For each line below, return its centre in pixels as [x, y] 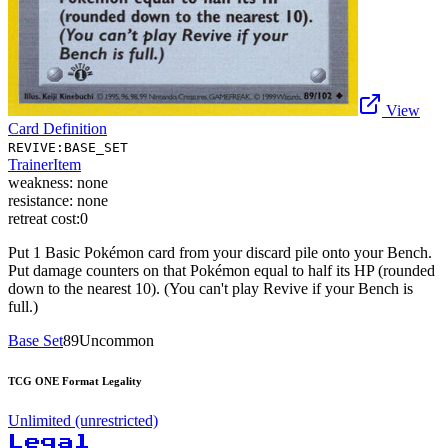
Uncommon [116, 340]
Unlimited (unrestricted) [83, 420]
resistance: [40, 200]
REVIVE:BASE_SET [68, 147]
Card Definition [57, 128]
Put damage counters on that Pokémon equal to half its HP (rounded [221, 270]
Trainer [30, 164]
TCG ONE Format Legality [75, 380]
